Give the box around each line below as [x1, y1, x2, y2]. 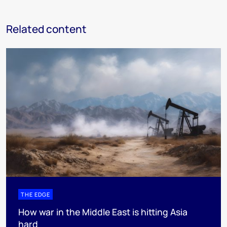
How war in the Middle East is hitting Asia [18, 206, 187, 218]
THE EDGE [21, 191, 50, 199]
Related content [6, 22, 87, 36]
